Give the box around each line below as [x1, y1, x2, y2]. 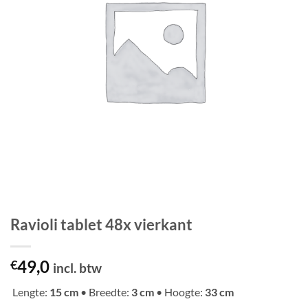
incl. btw [53, 260, 102, 276]
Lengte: [10, 285, 49, 299]
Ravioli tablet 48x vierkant [10, 215, 192, 234]
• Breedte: [78, 285, 131, 299]
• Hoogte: [154, 285, 205, 299]
